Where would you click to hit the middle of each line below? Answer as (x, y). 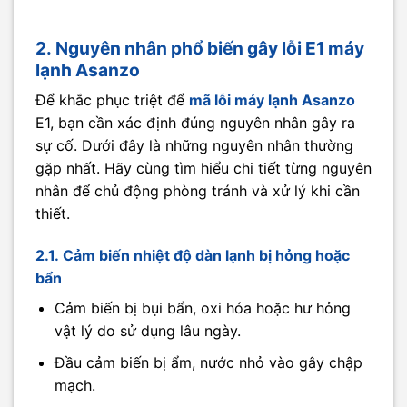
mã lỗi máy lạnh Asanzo (272, 100)
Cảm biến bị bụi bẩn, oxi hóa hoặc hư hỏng (202, 308)
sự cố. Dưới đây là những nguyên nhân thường (194, 146)
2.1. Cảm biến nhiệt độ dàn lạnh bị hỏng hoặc (193, 256)
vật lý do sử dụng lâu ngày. (147, 331)
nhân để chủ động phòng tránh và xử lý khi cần (198, 191)
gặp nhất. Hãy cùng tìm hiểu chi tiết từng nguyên (203, 169)
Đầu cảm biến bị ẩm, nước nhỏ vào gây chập (208, 362)
